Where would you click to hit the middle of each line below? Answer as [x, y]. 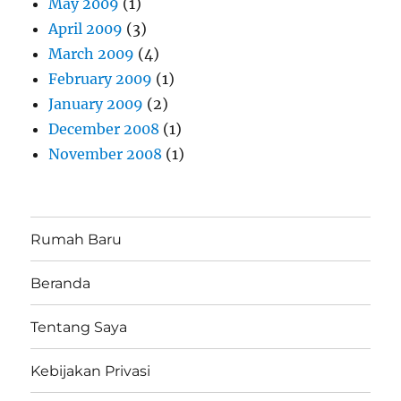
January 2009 [96, 104]
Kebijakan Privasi [91, 371]
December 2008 [104, 129]
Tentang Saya [79, 327]
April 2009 [86, 29]
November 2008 [106, 154]
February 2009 [101, 79]
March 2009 [92, 54]
